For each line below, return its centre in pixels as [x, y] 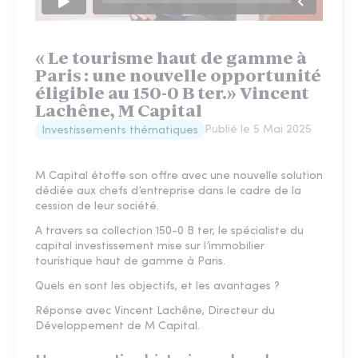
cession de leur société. [97, 206]
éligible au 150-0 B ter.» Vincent [172, 93]
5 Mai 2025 [282, 129]
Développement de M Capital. [117, 326]
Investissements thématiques [120, 130]
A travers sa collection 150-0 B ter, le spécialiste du [169, 231]
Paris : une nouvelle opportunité [178, 75]
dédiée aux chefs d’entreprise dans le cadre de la [168, 191]
